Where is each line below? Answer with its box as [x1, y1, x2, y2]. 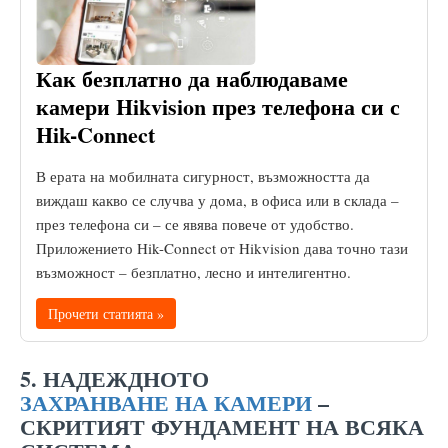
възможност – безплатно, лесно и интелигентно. [36, 261, 351, 282]
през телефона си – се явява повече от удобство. [36, 213, 354, 234]
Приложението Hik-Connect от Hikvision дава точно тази [36, 237, 408, 258]
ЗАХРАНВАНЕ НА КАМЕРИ [20, 385, 312, 419]
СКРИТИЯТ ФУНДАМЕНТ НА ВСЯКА [20, 409, 424, 443]
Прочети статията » [48, 303, 164, 323]
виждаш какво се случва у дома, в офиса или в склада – [36, 189, 399, 210]
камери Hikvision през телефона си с [36, 89, 400, 123]
